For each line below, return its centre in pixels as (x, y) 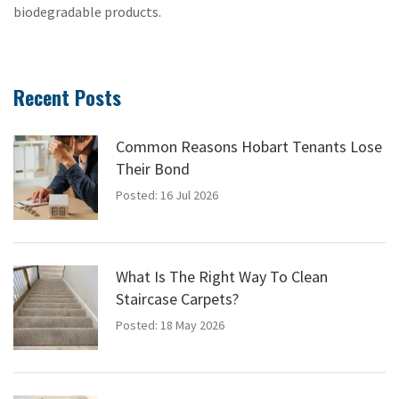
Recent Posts (67, 97)
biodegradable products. (87, 11)
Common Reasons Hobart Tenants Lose (249, 146)
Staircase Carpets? (177, 298)
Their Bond (153, 168)
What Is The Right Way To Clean (222, 276)
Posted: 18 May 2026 (170, 325)
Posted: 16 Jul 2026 (167, 195)
